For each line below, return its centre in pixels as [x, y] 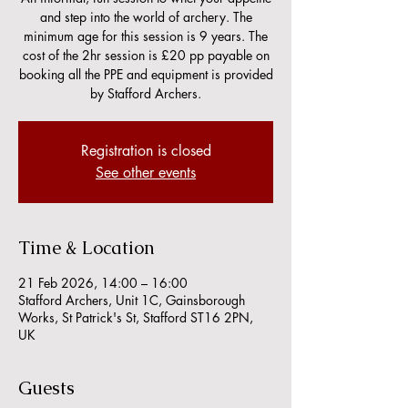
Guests [46, 388]
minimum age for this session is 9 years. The [146, 36]
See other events [146, 173]
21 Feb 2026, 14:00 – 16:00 [103, 283]
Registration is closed [146, 151]
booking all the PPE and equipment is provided [146, 74]
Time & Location [87, 248]
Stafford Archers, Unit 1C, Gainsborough [132, 300]
